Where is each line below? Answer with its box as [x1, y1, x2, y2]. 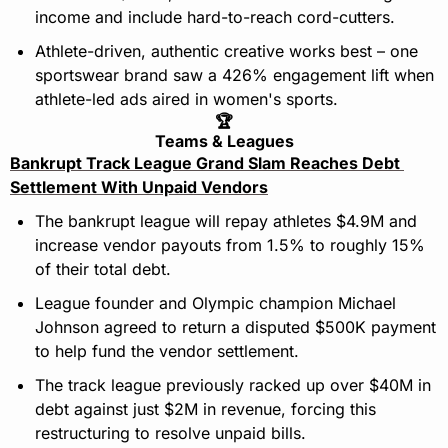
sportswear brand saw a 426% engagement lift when [35, 65, 434, 86]
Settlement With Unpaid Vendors [10, 177, 268, 198]
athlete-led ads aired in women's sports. [35, 89, 338, 110]
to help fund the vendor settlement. [35, 341, 299, 362]
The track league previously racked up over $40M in [35, 375, 431, 396]
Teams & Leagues [154, 131, 294, 152]
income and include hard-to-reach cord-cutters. [35, 7, 395, 28]
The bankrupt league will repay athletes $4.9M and [35, 211, 417, 232]
